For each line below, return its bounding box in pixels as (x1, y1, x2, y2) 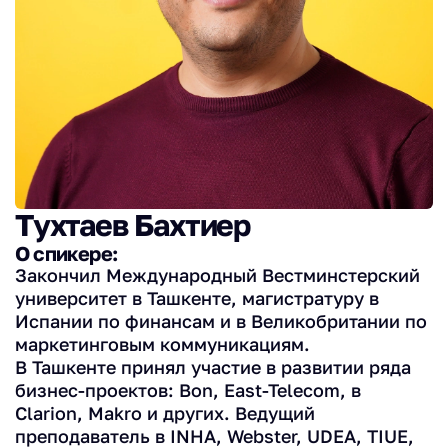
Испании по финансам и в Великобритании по (15, 310, 427, 333)
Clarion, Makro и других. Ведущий (15, 402, 315, 425)
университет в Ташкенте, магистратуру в (15, 287, 379, 310)
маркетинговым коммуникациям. (15, 333, 310, 356)
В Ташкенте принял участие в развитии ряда (15, 356, 411, 379)
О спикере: (15, 241, 117, 266)
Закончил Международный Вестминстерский (15, 264, 420, 287)
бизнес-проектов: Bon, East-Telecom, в (15, 379, 361, 402)
